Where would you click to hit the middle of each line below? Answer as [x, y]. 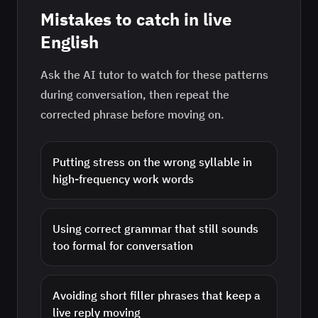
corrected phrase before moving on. [132, 114]
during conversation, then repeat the [135, 94]
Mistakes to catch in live [136, 19]
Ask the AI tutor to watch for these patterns [154, 75]
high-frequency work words [123, 179]
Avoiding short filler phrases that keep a [157, 295]
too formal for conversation [123, 246]
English [70, 42]
